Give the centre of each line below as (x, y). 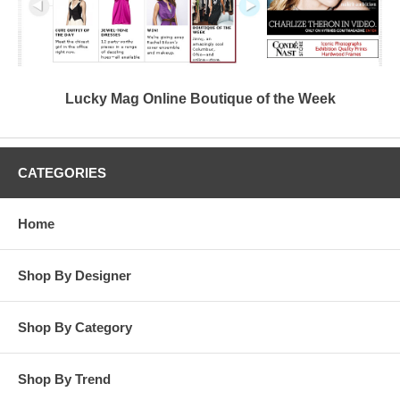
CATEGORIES (62, 172)
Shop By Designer (75, 275)
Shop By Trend (64, 379)
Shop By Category (75, 327)
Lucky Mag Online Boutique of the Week (200, 98)
